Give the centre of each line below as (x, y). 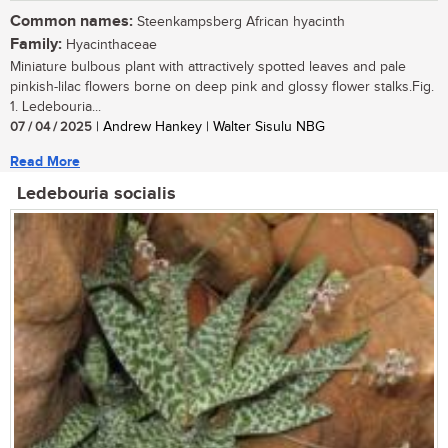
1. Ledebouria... (55, 107)
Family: (36, 45)
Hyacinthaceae (109, 45)
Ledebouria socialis (96, 194)
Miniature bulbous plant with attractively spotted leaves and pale (208, 67)
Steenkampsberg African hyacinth (239, 22)
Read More (45, 162)
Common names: (71, 22)
